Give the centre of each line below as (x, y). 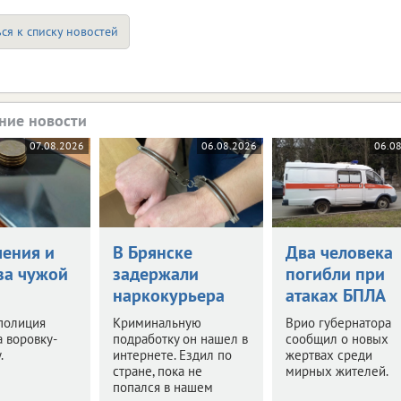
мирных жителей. (337, 371)
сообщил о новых (337, 338)
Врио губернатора (338, 322)
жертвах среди (328, 354)
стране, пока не (157, 371)
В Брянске (152, 252)
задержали (155, 273)
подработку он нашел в (180, 338)
